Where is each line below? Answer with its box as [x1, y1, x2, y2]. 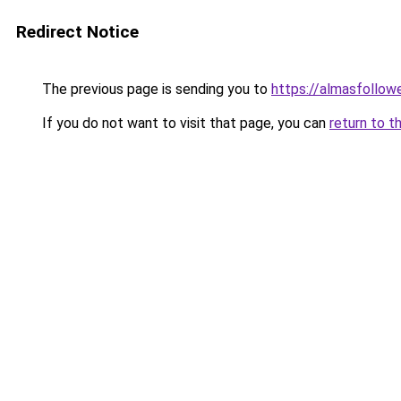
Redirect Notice [16, 21, 139, 42]
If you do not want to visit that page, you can [38, 115, 329, 132]
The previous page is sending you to [38, 81, 271, 98]
